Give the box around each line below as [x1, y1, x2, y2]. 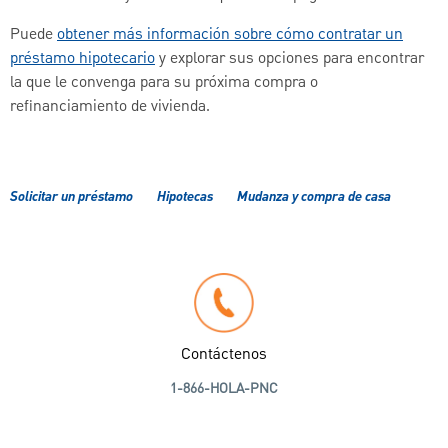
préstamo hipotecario [10, 47, 155, 72]
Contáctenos [181, 343, 267, 368]
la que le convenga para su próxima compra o [10, 71, 318, 96]
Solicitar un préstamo [10, 186, 133, 209]
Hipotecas [157, 186, 213, 209]
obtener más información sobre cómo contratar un [57, 23, 403, 48]
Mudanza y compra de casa [237, 186, 391, 209]
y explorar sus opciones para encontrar [155, 47, 424, 72]
